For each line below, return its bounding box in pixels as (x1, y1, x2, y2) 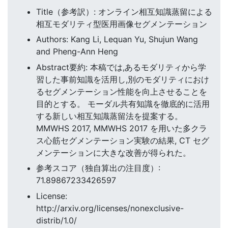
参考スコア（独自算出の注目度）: (36, 163, 160, 174)
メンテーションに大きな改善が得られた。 (36, 147, 191, 158)
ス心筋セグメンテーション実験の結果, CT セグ (36, 135, 209, 146)
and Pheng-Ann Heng (36, 46, 118, 57)
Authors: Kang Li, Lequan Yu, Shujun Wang (36, 34, 198, 45)
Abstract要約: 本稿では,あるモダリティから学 (36, 62, 206, 72)
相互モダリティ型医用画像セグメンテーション (36, 19, 207, 30)
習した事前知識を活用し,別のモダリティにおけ (36, 74, 209, 84)
